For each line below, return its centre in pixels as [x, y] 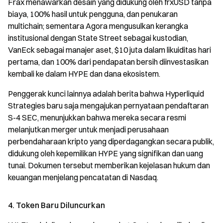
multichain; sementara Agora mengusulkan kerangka [98, 26]
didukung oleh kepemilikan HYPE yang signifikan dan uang [106, 153]
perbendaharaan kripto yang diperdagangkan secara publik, [111, 141]
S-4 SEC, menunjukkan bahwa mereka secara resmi [97, 117]
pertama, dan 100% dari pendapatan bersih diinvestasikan [108, 61]
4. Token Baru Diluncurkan [56, 205]
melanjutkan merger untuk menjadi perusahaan [88, 129]
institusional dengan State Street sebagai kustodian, [98, 38]
